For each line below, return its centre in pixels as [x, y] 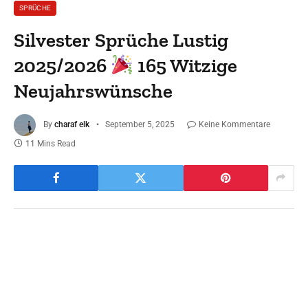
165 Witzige [186, 65]
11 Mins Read [51, 143]
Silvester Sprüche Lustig [121, 40]
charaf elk [72, 124]
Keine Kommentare [234, 124]
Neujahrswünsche [93, 90]
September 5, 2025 [140, 124]
